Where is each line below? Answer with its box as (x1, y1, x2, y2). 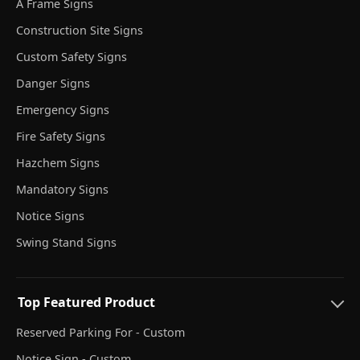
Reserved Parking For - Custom (16, 325, 185, 341)
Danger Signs (16, 76, 90, 92)
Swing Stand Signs (16, 235, 117, 251)
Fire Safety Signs (16, 129, 105, 145)
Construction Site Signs (16, 22, 143, 39)
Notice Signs (16, 208, 84, 224)
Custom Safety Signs (16, 49, 127, 65)
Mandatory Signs (16, 182, 108, 198)
